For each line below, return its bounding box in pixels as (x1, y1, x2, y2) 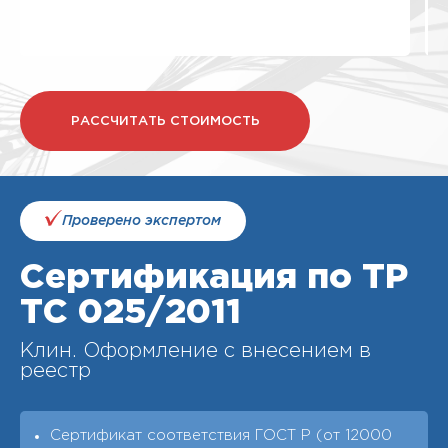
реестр (20, 362, 91, 380)
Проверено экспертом (62, 215, 221, 228)
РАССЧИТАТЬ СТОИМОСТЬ (70, 115, 260, 127)
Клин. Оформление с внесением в (20, 342, 371, 360)
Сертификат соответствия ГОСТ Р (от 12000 (50, 429, 392, 442)
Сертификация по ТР (20, 262, 408, 294)
